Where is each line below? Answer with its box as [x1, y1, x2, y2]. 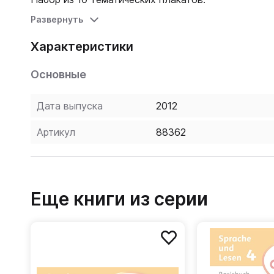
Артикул [37, 126, 75, 138]
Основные [31, 68, 86, 81]
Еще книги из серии [31, 188, 208, 210]
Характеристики [31, 39, 133, 54]
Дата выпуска [37, 100, 103, 112]
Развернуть [31, 14, 83, 24]
